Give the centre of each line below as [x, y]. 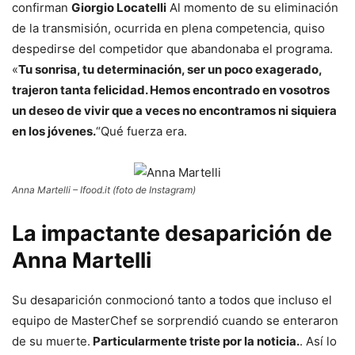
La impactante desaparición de [172, 234]
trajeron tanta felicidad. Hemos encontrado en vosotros [171, 90]
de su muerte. [51, 342]
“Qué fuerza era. [141, 132]
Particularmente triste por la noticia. [195, 342]
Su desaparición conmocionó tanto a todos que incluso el [172, 300]
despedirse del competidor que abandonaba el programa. [172, 49]
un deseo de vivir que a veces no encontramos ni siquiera [174, 111]
